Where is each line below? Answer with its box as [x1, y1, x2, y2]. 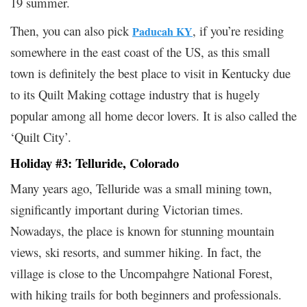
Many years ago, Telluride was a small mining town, [10, 179, 272, 197]
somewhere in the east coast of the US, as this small [10, 42, 270, 60]
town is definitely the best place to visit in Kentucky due [10, 64, 291, 82]
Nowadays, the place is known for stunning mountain [10, 221, 274, 239]
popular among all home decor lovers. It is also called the [10, 106, 297, 124]
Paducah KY [132, 23, 193, 39]
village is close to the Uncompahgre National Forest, [10, 264, 273, 282]
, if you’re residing [193, 21, 284, 39]
